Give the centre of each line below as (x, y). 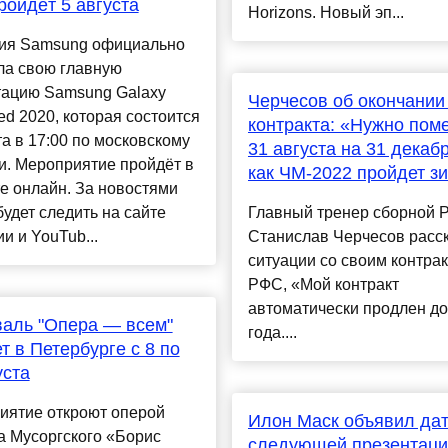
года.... (272, 333)
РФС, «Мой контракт (323, 285)
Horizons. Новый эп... (325, 13)
